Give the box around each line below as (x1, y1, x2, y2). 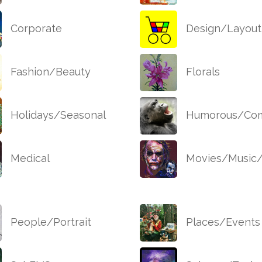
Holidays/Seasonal (8, 109, 106, 122)
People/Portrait (8, 216, 91, 229)
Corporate (8, 22, 62, 35)
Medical (8, 152, 50, 165)
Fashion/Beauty (8, 65, 91, 78)
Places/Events (183, 216, 260, 229)
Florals (183, 65, 220, 78)
